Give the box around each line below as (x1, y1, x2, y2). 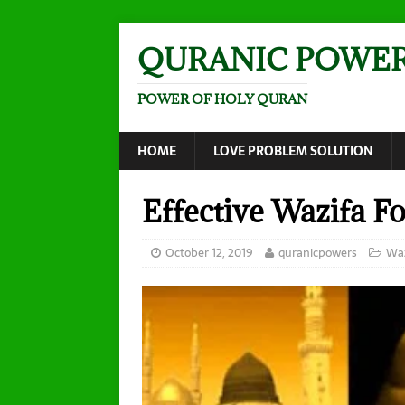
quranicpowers (278, 243, 357, 262)
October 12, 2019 (165, 243, 253, 262)
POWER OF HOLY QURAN (137, 90, 307, 108)
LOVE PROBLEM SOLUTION (213, 141, 373, 161)
